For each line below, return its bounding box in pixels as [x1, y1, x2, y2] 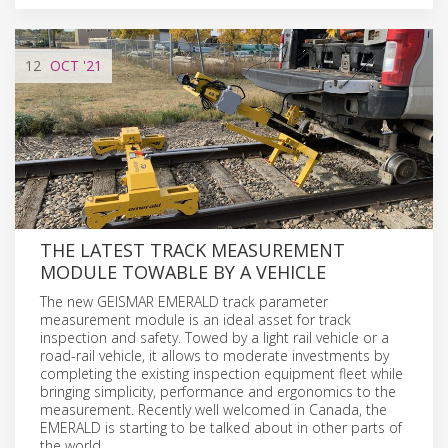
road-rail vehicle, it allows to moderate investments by [40, 345, 389, 365]
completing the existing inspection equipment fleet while [40, 363, 403, 383]
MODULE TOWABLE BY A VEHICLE [40, 259, 326, 284]
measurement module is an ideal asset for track [40, 309, 351, 329]
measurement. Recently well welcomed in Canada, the [40, 399, 387, 419]
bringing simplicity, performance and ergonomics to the [40, 381, 396, 401]
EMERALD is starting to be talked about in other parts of [40, 417, 402, 437]
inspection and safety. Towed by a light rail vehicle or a [40, 327, 389, 347]
